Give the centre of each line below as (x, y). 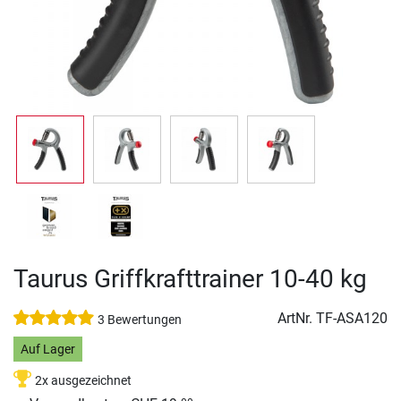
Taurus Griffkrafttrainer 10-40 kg (190, 279)
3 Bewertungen (140, 320)
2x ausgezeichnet (83, 381)
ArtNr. (297, 318)
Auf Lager (47, 349)
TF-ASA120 (352, 318)
